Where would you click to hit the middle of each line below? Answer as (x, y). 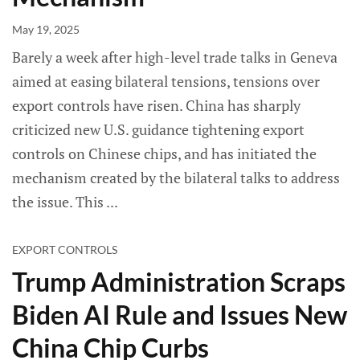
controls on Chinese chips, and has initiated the (164, 154)
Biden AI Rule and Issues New (180, 315)
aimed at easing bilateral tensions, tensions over (166, 82)
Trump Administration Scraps (179, 282)
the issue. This (59, 202)
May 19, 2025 (46, 30)
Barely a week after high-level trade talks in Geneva (175, 57)
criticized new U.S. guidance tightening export (158, 130)
